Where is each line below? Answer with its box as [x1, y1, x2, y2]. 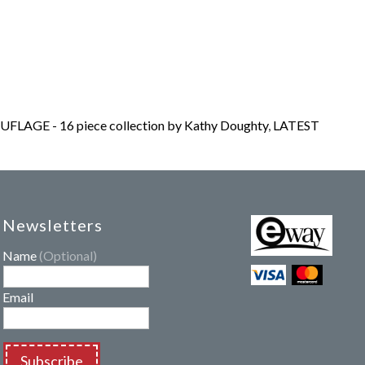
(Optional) [39, 248, 98, 263]
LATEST [272, 117, 319, 133]
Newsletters [2, 215, 103, 235]
